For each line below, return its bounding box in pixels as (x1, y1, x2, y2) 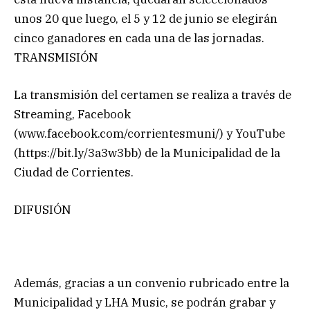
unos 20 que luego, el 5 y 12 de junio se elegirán (14, 10, 277, 26)
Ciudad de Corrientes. (14, 164, 134, 180)
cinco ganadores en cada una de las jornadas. (14, 30, 264, 46)
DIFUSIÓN (14, 202, 71, 218)
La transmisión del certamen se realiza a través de (14, 86, 291, 102)
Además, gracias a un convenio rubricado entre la (14, 275, 289, 291)
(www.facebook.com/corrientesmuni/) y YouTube (14, 125, 285, 141)
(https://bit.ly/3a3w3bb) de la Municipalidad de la (14, 145, 280, 161)
